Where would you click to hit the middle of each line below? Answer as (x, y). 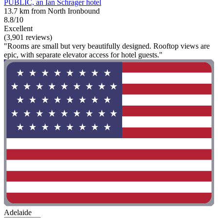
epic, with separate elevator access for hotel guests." (83, 54)
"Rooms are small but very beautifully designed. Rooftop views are (107, 46)
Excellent (18, 28)
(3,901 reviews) (28, 37)
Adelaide (18, 213)
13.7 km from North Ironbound (52, 11)
